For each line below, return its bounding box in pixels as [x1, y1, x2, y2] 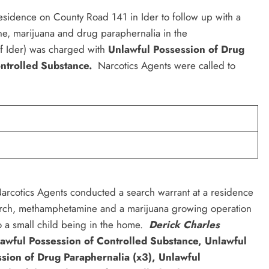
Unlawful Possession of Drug [108, 41, 244, 56]
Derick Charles [149, 217, 220, 232]
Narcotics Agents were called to [98, 58, 235, 73]
